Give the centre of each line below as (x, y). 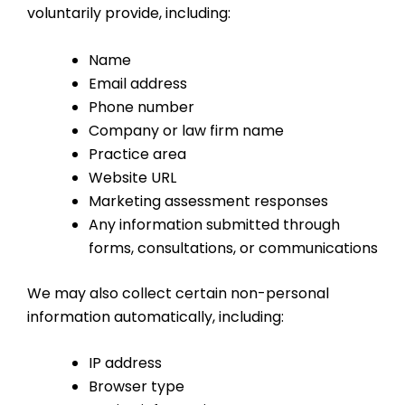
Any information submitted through (214, 224)
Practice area (137, 154)
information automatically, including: (155, 316)
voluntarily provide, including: (129, 14)
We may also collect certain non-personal (178, 293)
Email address (138, 83)
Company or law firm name (186, 130)
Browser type (137, 387)
